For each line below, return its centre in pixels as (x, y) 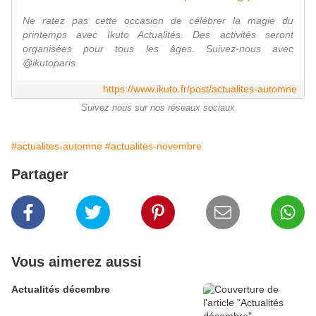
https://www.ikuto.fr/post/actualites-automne (200, 89)
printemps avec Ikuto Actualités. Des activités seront (158, 35)
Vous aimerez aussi (77, 262)
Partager (40, 175)
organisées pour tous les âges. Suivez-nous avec (158, 49)
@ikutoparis (49, 63)
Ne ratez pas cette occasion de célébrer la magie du (158, 21)
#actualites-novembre (153, 146)
